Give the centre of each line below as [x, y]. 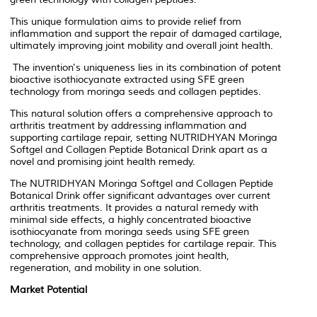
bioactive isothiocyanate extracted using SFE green [127, 80]
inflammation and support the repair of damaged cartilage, [146, 34]
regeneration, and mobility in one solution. [106, 268]
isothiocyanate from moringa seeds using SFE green [129, 232]
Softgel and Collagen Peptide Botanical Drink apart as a [139, 150]
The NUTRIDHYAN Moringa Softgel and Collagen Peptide [142, 184]
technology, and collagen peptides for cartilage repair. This [143, 244]
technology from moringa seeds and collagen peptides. [136, 92]
